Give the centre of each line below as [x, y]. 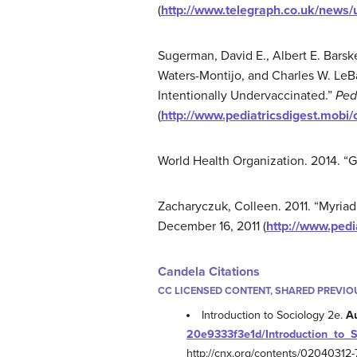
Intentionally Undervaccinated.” [247, 96]
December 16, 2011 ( [212, 227]
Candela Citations [209, 272]
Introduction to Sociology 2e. [274, 316]
